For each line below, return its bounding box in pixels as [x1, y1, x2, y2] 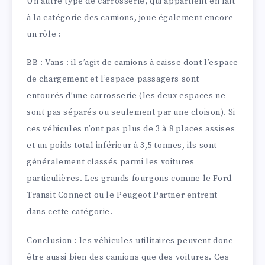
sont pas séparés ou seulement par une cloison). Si [27, 107, 236, 118]
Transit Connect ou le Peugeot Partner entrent [27, 190, 218, 201]
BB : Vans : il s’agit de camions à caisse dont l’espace [27, 57, 239, 69]
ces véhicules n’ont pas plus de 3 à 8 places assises [27, 124, 235, 135]
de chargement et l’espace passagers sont [27, 74, 200, 85]
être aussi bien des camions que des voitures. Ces [27, 252, 230, 263]
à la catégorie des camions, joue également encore [27, 12, 234, 23]
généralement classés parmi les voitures [27, 157, 195, 168]
